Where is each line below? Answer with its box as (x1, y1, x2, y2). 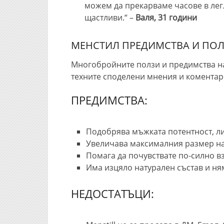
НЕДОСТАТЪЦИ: (71, 186, 154, 201)
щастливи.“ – (84, 12, 135, 23)
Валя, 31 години (135, 12, 197, 23)
